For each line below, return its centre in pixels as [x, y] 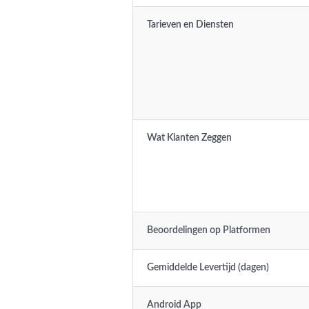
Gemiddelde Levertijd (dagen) [208, 268]
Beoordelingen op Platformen [209, 230]
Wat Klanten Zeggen [189, 138]
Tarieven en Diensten [190, 25]
